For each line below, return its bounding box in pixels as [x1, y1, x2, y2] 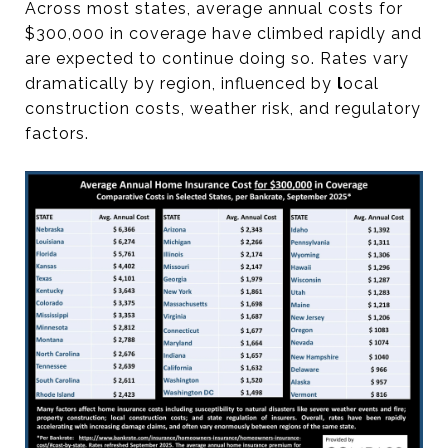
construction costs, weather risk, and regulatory [25, 99, 421, 119]
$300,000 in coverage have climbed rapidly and [25, 24, 422, 44]
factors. [25, 124, 89, 144]
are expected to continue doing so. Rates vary [25, 49, 409, 69]
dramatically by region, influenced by [25, 74, 337, 94]
